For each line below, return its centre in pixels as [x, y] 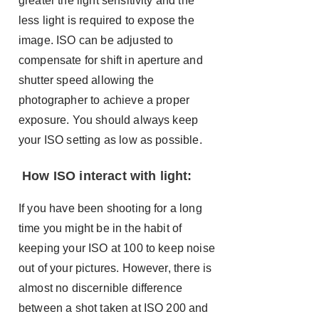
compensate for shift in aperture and [111, 60]
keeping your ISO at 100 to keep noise [117, 248]
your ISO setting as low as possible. [110, 140]
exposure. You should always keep [109, 120]
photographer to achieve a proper [104, 100]
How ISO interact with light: [107, 176]
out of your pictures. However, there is [115, 268]
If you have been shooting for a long [110, 208]
